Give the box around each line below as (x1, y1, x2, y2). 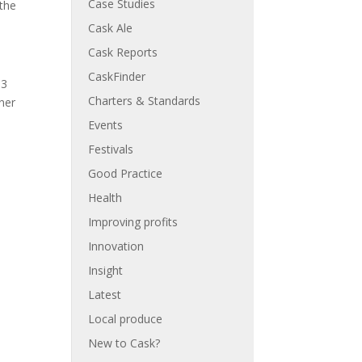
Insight (88, 263, 124, 278)
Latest (88, 287, 122, 302)
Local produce (88, 311, 163, 326)
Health (88, 190, 123, 205)
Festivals (88, 141, 134, 157)
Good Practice (88, 166, 163, 181)
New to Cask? (88, 335, 161, 351)
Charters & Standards (88, 93, 201, 108)
